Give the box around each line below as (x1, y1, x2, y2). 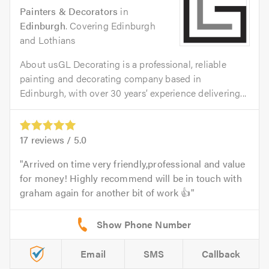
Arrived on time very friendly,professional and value (23, 156, 246, 171)
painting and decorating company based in (20, 71, 201, 85)
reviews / (28, 132, 74, 147)
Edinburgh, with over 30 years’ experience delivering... (20, 85, 247, 100)
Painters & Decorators (20, 4, 118, 18)
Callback (201, 246, 241, 261)
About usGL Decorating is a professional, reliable (20, 56, 226, 71)
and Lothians (20, 32, 76, 47)
